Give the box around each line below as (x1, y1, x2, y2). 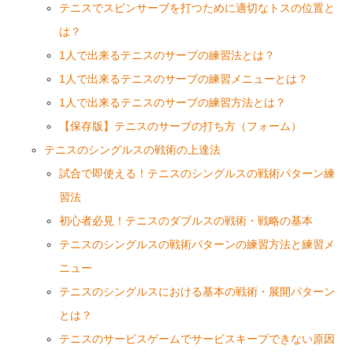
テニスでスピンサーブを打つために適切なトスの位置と (58, 2, 335, 14)
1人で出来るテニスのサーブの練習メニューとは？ (58, 72, 308, 85)
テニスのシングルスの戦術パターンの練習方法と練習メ (58, 238, 335, 251)
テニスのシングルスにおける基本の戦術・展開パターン (58, 285, 335, 298)
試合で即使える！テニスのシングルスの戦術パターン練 (58, 167, 335, 180)
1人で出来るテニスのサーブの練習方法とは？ (58, 96, 286, 109)
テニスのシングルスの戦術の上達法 (44, 143, 221, 156)
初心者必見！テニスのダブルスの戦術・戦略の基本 (58, 214, 313, 227)
